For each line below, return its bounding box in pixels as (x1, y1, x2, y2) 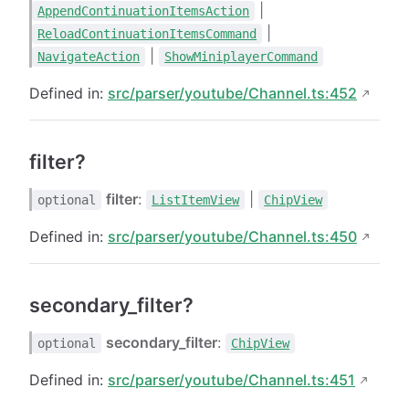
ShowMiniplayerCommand (164, 48, 319, 64)
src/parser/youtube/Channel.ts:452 (108, 83, 357, 102)
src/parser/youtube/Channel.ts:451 (108, 370, 355, 389)
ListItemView (152, 192, 240, 207)
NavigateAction (37, 48, 141, 64)
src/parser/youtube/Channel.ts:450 (108, 226, 357, 246)
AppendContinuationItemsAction (37, 3, 250, 18)
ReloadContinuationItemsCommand (37, 26, 257, 41)
